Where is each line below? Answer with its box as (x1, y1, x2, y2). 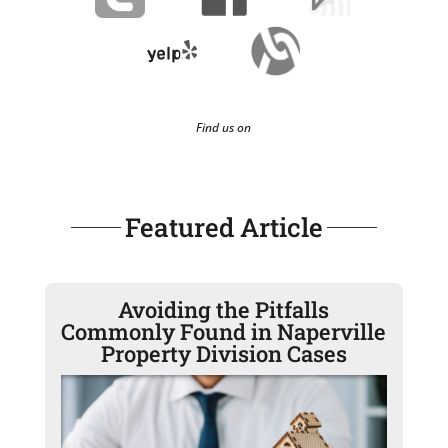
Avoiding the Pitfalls (118, 295, 330, 325)
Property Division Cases (100, 339, 347, 369)
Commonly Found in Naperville (61, 317, 387, 347)
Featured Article (124, 210, 323, 245)
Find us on (196, 119, 252, 137)
